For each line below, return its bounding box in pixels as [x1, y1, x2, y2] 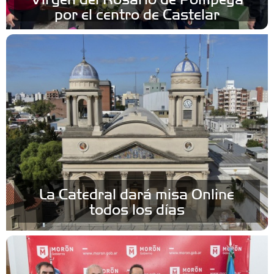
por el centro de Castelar [54, 4, 220, 23]
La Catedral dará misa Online [39, 184, 235, 203]
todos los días [89, 199, 185, 218]
